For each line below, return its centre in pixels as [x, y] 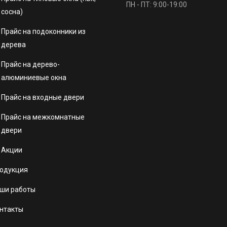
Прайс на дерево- [30, 64]
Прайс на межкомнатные [43, 117]
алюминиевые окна [34, 78]
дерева [13, 45]
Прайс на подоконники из [43, 31]
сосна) [12, 12]
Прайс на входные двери [43, 97]
